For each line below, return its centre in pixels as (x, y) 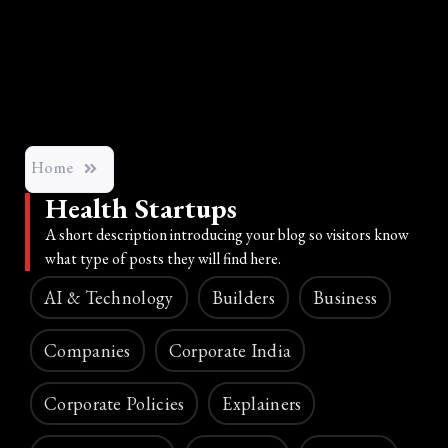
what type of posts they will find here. (163, 258)
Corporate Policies (114, 403)
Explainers (262, 403)
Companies (87, 350)
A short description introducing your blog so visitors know (227, 234)
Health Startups (141, 207)
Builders (243, 297)
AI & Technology (109, 297)
